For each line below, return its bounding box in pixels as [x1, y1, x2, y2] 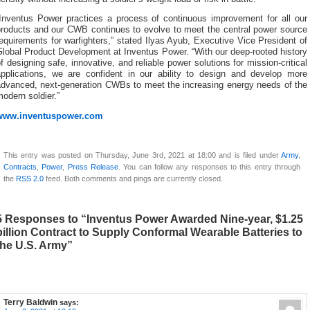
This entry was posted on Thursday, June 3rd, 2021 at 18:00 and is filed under [3, 151, 281, 160]
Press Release [67, 163, 119, 172]
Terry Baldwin [3, 298, 57, 308]
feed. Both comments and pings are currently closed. [44, 174, 223, 183]
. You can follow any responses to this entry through [118, 163, 301, 172]
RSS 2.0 [16, 174, 44, 183]
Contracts [3, 163, 37, 172]
